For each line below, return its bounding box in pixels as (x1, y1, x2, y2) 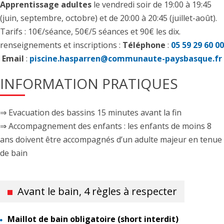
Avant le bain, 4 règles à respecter (17, 184, 177, 198)
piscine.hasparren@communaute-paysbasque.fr (29, 52, 222, 64)
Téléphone (122, 39, 165, 50)
